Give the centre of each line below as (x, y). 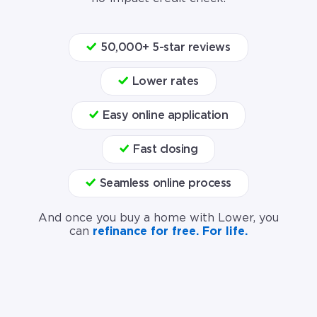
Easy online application (166, 115)
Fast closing (166, 149)
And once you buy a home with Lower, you (158, 218)
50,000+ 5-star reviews (166, 47)
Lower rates (165, 81)
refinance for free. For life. (170, 231)
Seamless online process (165, 183)
